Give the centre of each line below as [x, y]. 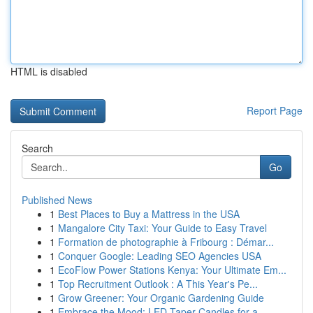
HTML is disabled [49, 71]
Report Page [275, 110]
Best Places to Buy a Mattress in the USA [149, 214]
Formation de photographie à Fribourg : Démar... [166, 242]
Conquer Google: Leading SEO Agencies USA [160, 256]
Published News [57, 200]
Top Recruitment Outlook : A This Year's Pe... [158, 284]
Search [37, 148]
